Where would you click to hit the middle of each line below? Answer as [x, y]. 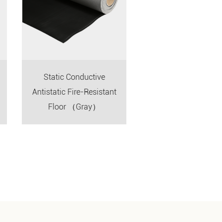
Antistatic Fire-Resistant [68, 92]
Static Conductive [68, 77]
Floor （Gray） [68, 107]
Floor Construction [188, 77]
